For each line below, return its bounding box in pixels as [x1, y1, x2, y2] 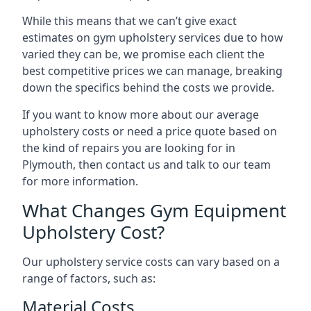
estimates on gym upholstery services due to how [22, 30, 283, 45]
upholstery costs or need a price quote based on [22, 124, 277, 139]
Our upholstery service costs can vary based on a [22, 254, 280, 269]
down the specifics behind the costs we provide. [22, 80, 274, 95]
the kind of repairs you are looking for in [22, 140, 235, 155]
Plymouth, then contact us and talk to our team [22, 157, 271, 172]
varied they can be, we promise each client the [22, 47, 264, 62]
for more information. [22, 174, 138, 189]
